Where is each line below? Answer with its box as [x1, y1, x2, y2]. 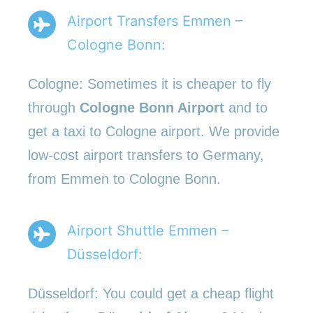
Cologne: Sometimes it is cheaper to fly [28, 75, 271, 92]
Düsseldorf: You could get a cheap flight [28, 285, 274, 301]
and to [228, 99, 268, 115]
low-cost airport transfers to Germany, [28, 147, 264, 163]
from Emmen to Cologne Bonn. [28, 170, 221, 187]
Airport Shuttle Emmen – [67, 221, 228, 239]
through [28, 99, 80, 115]
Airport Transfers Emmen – [67, 12, 242, 29]
